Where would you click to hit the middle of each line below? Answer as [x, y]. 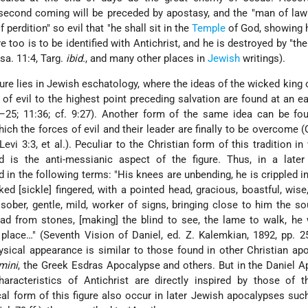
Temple [208, 29]
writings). [263, 59]
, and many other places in [147, 59]
